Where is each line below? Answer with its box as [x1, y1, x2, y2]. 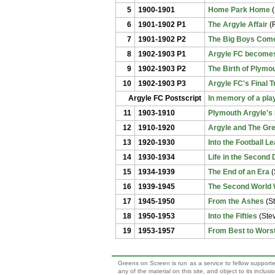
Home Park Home [208, 6, 270, 14]
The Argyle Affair [208, 20, 268, 29]
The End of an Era [208, 168, 269, 176]
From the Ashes [208, 197, 264, 206]
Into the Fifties [208, 212, 257, 220]
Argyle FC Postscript [128, 94, 201, 103]
